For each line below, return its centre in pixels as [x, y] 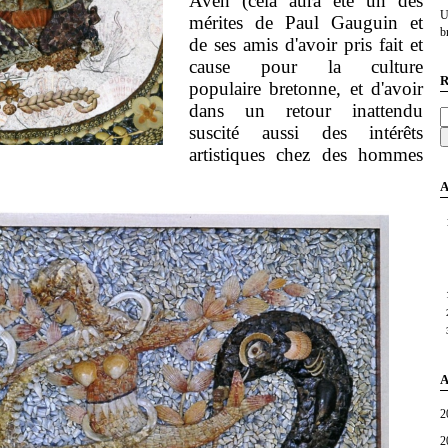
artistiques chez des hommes [306, 155]
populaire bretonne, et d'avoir [306, 89]
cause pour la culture [306, 67]
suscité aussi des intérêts [306, 133]
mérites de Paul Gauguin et [306, 23]
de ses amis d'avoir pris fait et [306, 45]
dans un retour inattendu [306, 111]
